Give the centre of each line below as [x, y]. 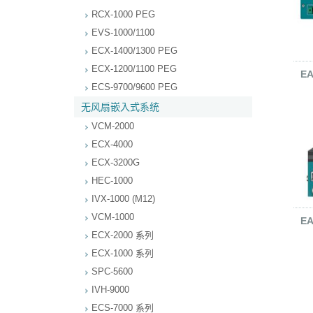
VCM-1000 [113, 217]
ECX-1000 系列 [123, 253]
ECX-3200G [116, 162]
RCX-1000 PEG [123, 14]
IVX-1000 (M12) [123, 199]
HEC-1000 [112, 181]
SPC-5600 [112, 271]
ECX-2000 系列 [123, 235]
